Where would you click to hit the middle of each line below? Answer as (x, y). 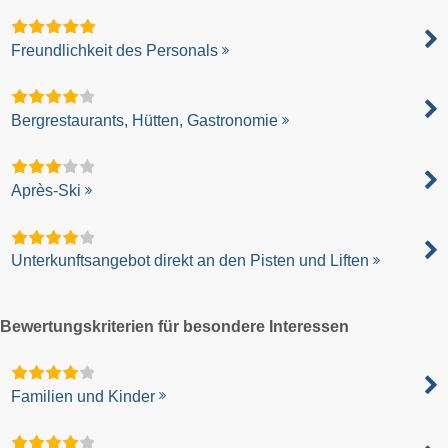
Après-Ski (46, 191)
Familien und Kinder (83, 396)
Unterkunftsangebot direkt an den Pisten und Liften (190, 261)
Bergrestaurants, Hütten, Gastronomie (145, 120)
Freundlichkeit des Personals (115, 50)
